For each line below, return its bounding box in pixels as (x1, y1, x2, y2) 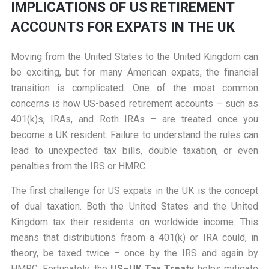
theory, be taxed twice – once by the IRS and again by (10, 247, 259, 259)
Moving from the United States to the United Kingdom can (10, 51, 259, 63)
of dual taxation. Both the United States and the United (10, 201, 259, 213)
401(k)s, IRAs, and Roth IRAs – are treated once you (10, 113, 259, 125)
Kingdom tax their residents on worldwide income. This (10, 216, 259, 228)
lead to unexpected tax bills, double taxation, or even (10, 145, 259, 157)
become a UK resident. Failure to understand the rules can (10, 129, 259, 141)
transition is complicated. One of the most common (10, 82, 259, 94)
